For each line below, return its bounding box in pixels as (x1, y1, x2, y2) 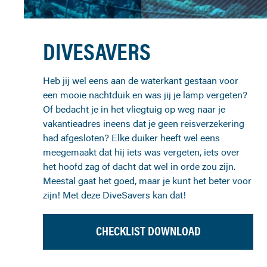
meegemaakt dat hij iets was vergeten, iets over (43, 145, 240, 159)
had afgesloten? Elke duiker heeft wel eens (43, 131, 220, 145)
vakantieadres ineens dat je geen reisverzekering (43, 117, 244, 131)
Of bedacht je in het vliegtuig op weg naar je (43, 103, 225, 116)
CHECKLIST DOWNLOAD (95, 223, 201, 240)
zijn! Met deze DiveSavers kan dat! (43, 188, 186, 202)
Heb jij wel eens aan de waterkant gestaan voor (43, 74, 238, 88)
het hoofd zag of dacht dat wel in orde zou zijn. (43, 160, 235, 173)
